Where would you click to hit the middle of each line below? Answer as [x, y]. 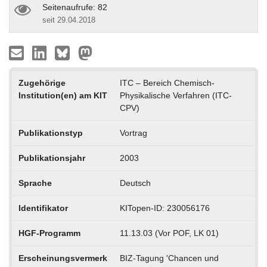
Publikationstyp [50, 133]
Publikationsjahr [52, 158]
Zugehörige [42, 83]
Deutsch [135, 183]
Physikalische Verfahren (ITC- [176, 95]
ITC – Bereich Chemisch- [167, 83]
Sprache [35, 183]
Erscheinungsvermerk [63, 258]
